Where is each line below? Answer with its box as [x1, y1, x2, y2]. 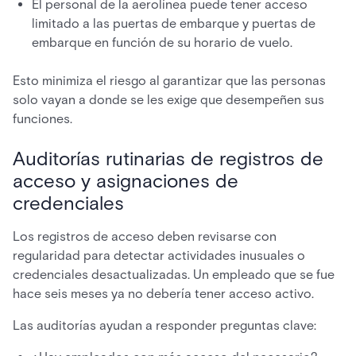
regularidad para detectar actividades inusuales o [13, 248, 305, 263]
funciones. [13, 111, 72, 126]
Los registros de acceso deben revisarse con [13, 229, 277, 244]
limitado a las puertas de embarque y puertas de [32, 16, 315, 31]
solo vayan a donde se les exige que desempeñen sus [13, 92, 324, 107]
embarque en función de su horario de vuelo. [32, 35, 292, 50]
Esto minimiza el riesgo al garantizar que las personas [13, 73, 326, 88]
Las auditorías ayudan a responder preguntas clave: [13, 318, 316, 333]
